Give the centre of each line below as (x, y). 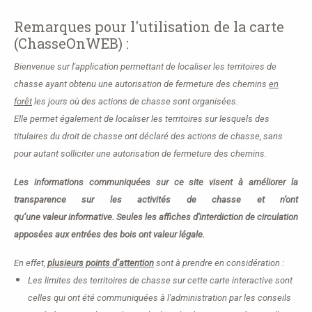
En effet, (31, 263)
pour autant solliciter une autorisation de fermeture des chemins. (140, 154)
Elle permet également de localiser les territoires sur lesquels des (142, 119)
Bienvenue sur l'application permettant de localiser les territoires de (145, 67)
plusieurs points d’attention (101, 263)
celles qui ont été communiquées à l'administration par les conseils (159, 298)
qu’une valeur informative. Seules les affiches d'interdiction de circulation (156, 217)
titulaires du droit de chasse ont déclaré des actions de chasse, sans (148, 136)
